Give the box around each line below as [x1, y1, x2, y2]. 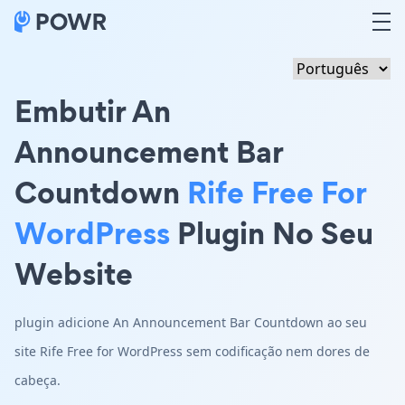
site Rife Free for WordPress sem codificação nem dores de [14, 343, 370, 360]
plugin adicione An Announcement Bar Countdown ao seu [14, 314, 367, 331]
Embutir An [14, 89, 171, 132]
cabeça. [14, 372, 61, 389]
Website [14, 252, 133, 295]
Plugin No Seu [170, 212, 373, 254]
